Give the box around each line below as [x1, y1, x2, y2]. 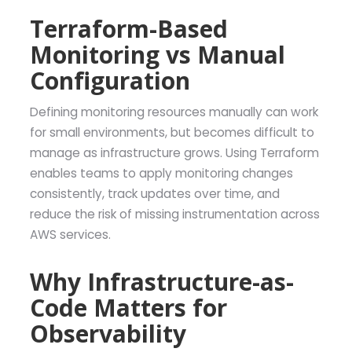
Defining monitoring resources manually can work [29, 103, 318, 120]
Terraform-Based [29, 13, 228, 46]
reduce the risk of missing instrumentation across [29, 205, 320, 222]
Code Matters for [29, 291, 227, 324]
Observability [29, 317, 186, 350]
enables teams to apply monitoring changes [29, 164, 293, 181]
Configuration [29, 64, 190, 97]
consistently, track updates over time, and [29, 185, 280, 202]
